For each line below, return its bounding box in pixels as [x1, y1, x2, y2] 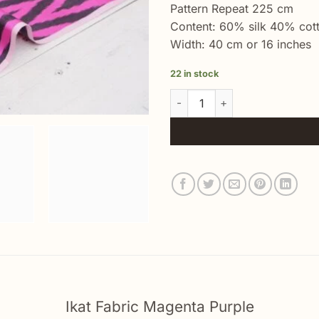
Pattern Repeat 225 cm [170, 1, 293, 16]
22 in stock [170, 68, 219, 79]
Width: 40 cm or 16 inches [170, 37, 311, 51]
